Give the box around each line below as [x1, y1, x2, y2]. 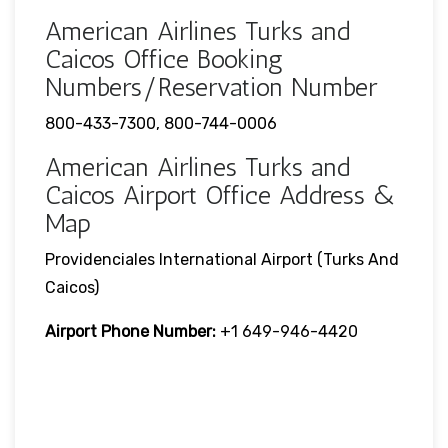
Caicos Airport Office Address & [45, 179, 398, 211]
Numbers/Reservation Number [45, 71, 377, 103]
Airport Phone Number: [45, 321, 216, 341]
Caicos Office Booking [45, 43, 283, 75]
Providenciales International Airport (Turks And [45, 249, 399, 269]
